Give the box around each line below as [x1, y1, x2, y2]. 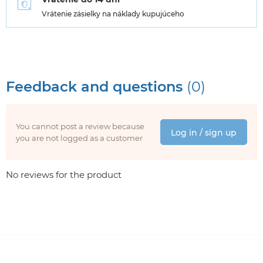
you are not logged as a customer [16, 133, 143, 143]
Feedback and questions [6, 77, 187, 95]
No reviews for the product [6, 168, 122, 180]
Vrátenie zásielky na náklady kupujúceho [42, 9, 184, 18]
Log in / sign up [171, 127, 237, 138]
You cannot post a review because [16, 121, 144, 131]
